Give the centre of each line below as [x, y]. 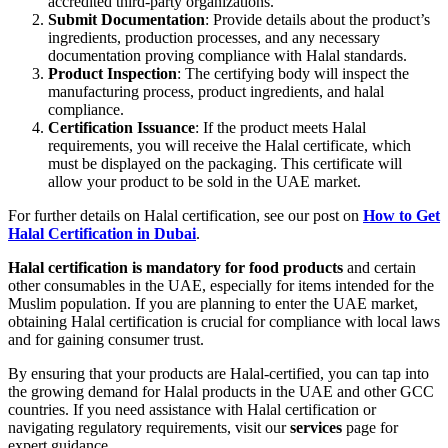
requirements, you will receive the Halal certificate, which [229, 146]
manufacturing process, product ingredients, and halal [216, 92]
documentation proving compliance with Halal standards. [227, 56]
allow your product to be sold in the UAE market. [204, 182]
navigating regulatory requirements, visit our [149, 428]
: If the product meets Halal [280, 128]
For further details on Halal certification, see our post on [185, 216]
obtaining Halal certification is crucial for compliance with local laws [224, 322]
